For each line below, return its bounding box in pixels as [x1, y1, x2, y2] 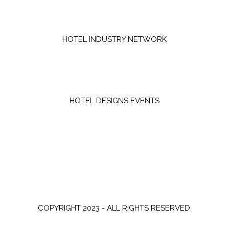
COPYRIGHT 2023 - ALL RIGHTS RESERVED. [37, 203, 192, 213]
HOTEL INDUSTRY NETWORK [62, 35, 167, 44]
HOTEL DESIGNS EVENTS [70, 96, 159, 106]
